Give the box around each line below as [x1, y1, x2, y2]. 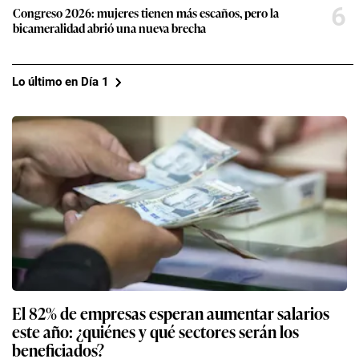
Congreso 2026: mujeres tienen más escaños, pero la [13, 3, 279, 21]
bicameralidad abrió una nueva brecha [13, 18, 206, 36]
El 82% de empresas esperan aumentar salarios [12, 300, 329, 325]
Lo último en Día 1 [12, 75, 109, 89]
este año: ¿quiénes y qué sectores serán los [12, 318, 299, 343]
